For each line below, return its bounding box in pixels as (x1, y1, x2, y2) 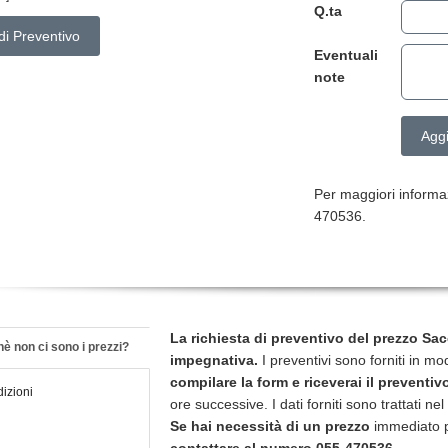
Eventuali (314, 47, 378, 63)
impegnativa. (170, 352, 258, 368)
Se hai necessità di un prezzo (170, 418, 370, 434)
